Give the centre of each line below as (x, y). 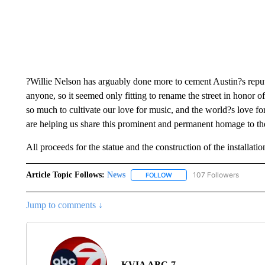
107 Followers (216, 175)
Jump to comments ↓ (64, 205)
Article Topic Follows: (65, 175)
